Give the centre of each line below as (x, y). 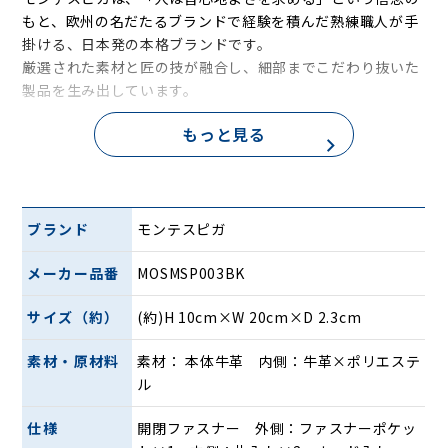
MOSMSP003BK (191, 272)
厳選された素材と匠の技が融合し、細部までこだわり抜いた (221, 67)
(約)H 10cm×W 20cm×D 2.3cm (249, 316)
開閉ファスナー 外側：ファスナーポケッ (277, 427)
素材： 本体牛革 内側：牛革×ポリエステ (279, 360)
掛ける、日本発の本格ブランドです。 (147, 44)
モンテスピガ (181, 228)
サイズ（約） (73, 316)
